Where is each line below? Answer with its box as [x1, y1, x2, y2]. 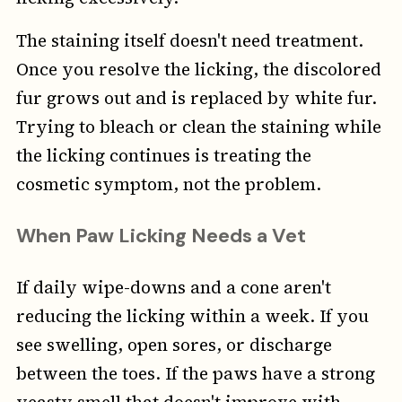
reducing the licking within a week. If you [15, 304, 369, 328]
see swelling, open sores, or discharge [15, 333, 332, 357]
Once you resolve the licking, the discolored [15, 57, 381, 82]
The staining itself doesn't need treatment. [15, 29, 363, 53]
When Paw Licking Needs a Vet [15, 223, 306, 249]
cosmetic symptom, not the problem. [15, 172, 321, 197]
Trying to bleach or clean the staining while [15, 115, 381, 139]
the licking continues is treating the [15, 144, 311, 168]
